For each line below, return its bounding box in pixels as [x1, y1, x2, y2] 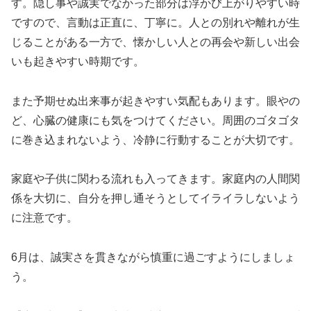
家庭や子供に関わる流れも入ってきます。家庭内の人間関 [11, 173, 300, 185]
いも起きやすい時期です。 [11, 55, 144, 67]
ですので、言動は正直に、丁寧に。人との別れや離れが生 [11, 16, 300, 28]
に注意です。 [11, 212, 78, 224]
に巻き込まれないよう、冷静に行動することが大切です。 [11, 133, 300, 146]
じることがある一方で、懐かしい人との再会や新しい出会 [11, 35, 300, 48]
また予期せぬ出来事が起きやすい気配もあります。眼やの [11, 94, 300, 107]
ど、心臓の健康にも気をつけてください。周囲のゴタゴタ [11, 114, 300, 126]
